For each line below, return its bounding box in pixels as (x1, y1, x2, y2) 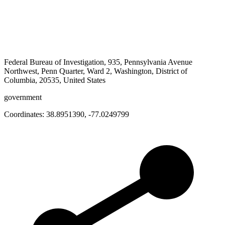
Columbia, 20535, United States (4, 76, 105, 85)
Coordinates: (4, 110, 46, 119)
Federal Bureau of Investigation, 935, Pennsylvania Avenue (4, 58, 192, 67)
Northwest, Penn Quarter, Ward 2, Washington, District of (4, 67, 187, 76)
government (4, 93, 42, 102)
